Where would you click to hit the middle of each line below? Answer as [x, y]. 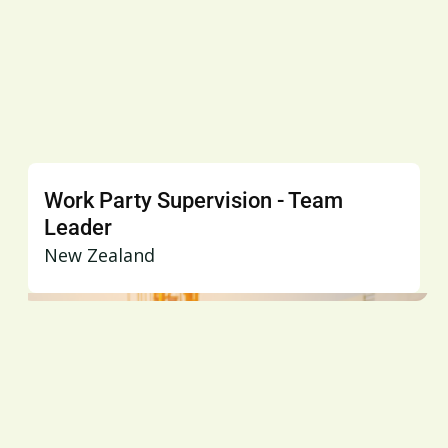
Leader [78, 228]
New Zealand [99, 255]
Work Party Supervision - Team [193, 201]
